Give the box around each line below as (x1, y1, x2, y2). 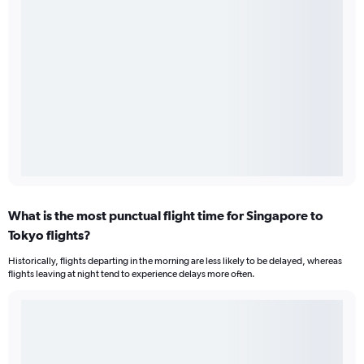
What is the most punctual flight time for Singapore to (8, 208, 323, 223)
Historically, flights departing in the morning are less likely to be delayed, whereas (8, 255, 342, 267)
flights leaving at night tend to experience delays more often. (8, 268, 255, 280)
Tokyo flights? (8, 227, 91, 243)
